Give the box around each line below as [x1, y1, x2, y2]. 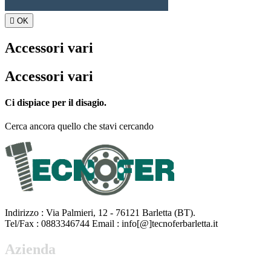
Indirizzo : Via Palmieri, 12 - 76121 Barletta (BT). [5, 207, 195, 218]
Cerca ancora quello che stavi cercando [5, 121, 154, 132]
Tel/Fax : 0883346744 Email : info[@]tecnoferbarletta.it [5, 218, 218, 229]
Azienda [5, 241, 56, 257]
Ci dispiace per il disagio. [5, 97, 106, 108]
